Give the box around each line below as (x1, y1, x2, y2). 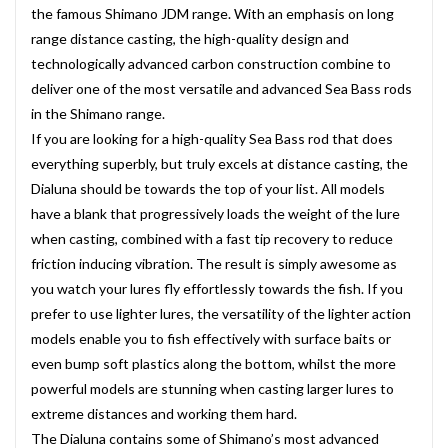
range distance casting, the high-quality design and (31, 30, 349, 47)
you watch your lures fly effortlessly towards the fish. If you (31, 280, 403, 297)
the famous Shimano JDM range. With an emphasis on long (31, 5, 394, 22)
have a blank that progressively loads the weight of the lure (31, 205, 400, 222)
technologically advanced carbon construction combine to (31, 55, 391, 72)
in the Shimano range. (31, 105, 165, 122)
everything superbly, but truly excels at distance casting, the (31, 155, 408, 172)
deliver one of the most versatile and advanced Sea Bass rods (31, 80, 412, 97)
